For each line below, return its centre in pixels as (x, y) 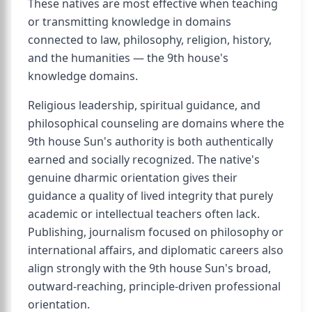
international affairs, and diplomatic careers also (156, 250)
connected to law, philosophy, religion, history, (150, 40)
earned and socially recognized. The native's (144, 159)
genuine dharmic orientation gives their (133, 178)
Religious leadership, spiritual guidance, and (144, 105)
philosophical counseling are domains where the (156, 123)
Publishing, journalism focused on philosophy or (156, 232)
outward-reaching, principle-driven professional (154, 286)
